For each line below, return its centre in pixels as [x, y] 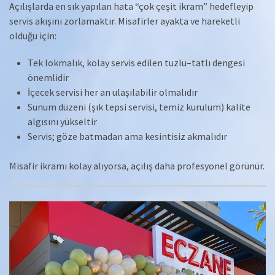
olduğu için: [33, 36]
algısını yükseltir [62, 122]
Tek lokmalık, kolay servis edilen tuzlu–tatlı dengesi [136, 63]
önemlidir [48, 78]
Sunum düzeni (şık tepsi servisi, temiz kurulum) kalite [139, 107]
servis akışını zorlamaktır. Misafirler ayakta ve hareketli [125, 21]
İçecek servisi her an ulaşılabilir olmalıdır [113, 92]
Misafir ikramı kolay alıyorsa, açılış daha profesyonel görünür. [137, 166]
